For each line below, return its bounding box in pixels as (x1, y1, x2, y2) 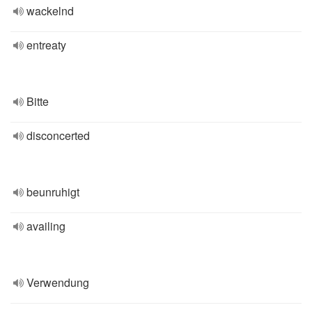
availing (26, 218, 65, 234)
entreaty (26, 37, 66, 53)
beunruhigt (26, 184, 79, 200)
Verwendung (26, 274, 89, 290)
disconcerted (26, 127, 90, 143)
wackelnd (26, 3, 74, 19)
